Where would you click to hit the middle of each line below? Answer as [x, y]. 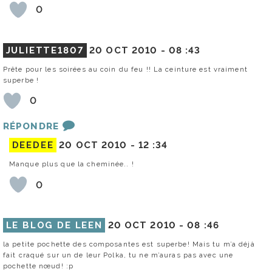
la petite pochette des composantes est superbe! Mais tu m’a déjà [129, 244]
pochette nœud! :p [39, 266]
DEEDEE [33, 145]
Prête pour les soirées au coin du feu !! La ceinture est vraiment [125, 69]
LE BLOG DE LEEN [54, 226]
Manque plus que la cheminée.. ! [72, 164]
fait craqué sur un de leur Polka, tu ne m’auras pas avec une [118, 255]
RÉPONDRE [31, 126]
